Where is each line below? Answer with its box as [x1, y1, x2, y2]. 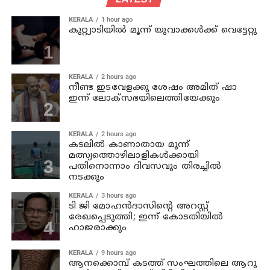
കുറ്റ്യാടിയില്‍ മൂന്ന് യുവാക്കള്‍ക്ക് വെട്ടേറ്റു [68, 24, 257, 36]
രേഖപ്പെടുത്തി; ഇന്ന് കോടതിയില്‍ [68, 211, 224, 223]
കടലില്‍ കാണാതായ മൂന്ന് [68, 139, 190, 151]
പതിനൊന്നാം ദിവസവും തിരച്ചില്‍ [68, 160, 222, 172]
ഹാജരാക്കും [68, 222, 127, 234]
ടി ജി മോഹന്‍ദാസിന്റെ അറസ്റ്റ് [68, 200, 209, 212]
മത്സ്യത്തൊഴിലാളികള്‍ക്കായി [68, 149, 199, 162]
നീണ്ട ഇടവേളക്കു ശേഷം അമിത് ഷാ [68, 81, 237, 93]
